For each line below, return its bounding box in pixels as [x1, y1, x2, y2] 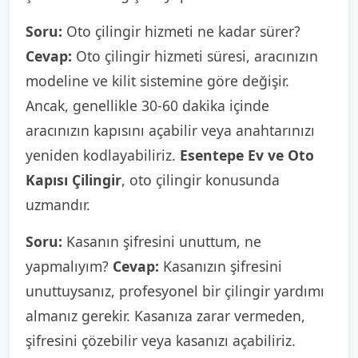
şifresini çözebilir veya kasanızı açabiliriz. [26, 331, 296, 350]
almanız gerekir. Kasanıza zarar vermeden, [26, 306, 305, 325]
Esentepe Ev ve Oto [180, 145, 314, 165]
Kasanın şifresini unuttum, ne [62, 232, 261, 251]
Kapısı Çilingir [26, 170, 121, 189]
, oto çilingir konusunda [121, 170, 280, 189]
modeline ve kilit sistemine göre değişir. [26, 71, 289, 90]
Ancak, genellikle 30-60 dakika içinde [26, 96, 269, 115]
